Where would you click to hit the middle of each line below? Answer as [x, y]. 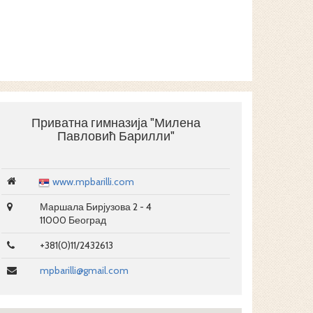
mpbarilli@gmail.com [84, 270]
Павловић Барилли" [116, 136]
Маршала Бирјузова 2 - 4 [96, 207]
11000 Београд [73, 220]
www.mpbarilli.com [93, 182]
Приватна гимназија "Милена [116, 123]
